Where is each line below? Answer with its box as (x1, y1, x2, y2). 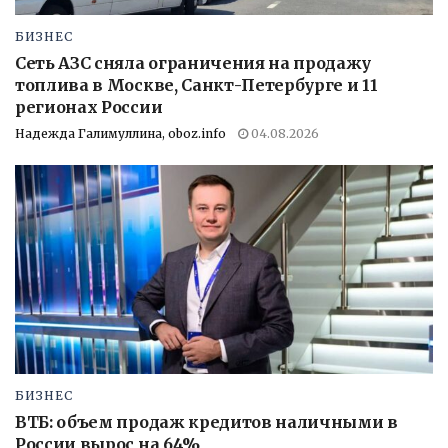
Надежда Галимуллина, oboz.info (15, 126, 226, 142)
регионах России (15, 97, 163, 118)
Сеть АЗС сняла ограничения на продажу (15, 53, 372, 74)
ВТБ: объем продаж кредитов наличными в (15, 412, 398, 433)
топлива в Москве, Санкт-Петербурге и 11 (15, 75, 378, 96)
